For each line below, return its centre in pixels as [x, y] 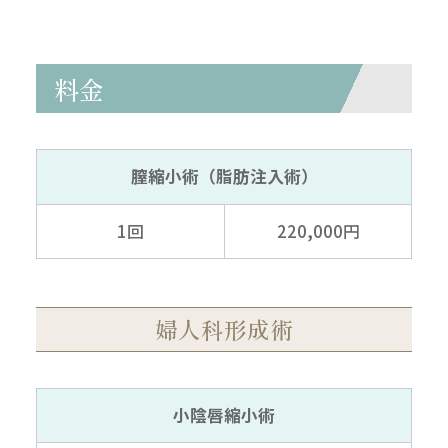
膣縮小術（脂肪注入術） [224, 176]
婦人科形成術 [224, 329]
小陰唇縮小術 [224, 414]
